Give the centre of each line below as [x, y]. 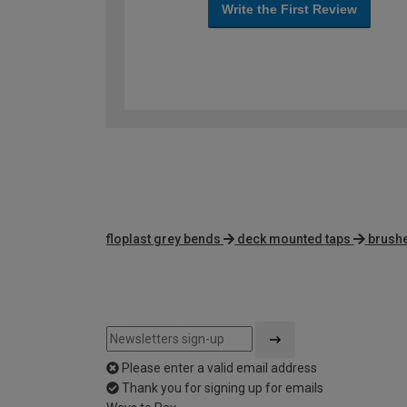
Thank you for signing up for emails [223, 388]
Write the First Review [289, 10]
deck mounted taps [294, 239]
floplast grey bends [164, 239]
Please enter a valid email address [219, 368]
